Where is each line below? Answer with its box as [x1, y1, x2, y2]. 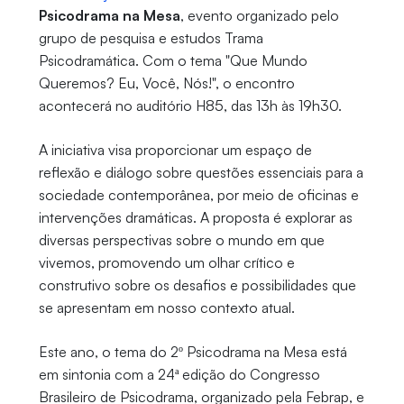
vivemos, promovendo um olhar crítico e [38, 253, 295, 272]
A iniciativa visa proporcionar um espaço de [38, 141, 312, 160]
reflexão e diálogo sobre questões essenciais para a [38, 163, 363, 182]
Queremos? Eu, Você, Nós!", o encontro [38, 74, 295, 93]
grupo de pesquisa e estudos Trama [38, 29, 263, 48]
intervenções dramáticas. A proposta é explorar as [38, 208, 353, 227]
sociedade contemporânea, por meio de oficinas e [38, 186, 359, 205]
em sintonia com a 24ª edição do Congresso [38, 365, 320, 384]
